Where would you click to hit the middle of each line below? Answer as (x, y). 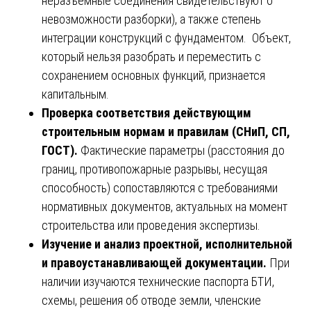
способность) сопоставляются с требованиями (160, 187)
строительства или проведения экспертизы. (151, 225)
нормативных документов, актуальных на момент (165, 206)
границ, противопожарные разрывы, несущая (154, 169)
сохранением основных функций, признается (153, 75)
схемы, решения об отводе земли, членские (151, 300)
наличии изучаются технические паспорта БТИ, (158, 281)
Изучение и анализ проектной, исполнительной (167, 244)
